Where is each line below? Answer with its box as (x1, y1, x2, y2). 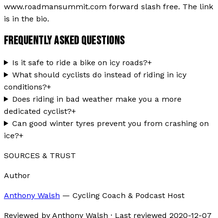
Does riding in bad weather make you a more (12, 94, 182, 104)
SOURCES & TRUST (4, 150, 76, 160)
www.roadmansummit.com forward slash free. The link (4, 2, 213, 12)
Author (4, 170, 30, 180)
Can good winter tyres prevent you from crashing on (12, 118, 209, 128)
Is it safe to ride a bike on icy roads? (12, 57, 147, 67)
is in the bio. (4, 14, 49, 24)
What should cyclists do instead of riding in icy (12, 70, 186, 79)
